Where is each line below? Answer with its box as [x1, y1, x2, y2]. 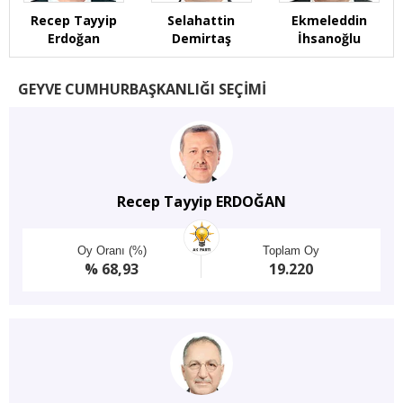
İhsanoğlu [297, 30, 361, 47]
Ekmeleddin [291, 12, 367, 29]
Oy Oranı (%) [76, 244, 147, 257]
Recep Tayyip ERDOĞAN [117, 192, 286, 211]
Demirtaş [171, 30, 231, 47]
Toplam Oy [263, 244, 319, 257]
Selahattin [167, 12, 236, 29]
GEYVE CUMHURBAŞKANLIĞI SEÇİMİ [18, 79, 266, 99]
